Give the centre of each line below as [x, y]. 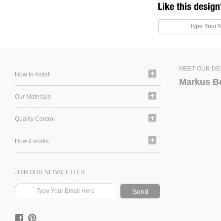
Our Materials [33, 97]
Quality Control [35, 119]
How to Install [33, 74]
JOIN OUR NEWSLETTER [50, 172]
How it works [32, 141]
